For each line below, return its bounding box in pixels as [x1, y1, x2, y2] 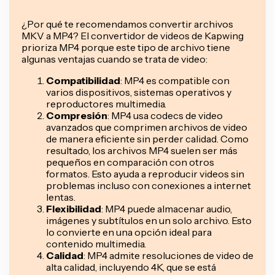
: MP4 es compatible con [120, 74, 230, 87]
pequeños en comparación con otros [46, 155, 214, 168]
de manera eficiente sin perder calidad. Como [46, 132, 249, 145]
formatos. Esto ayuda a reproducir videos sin [46, 167, 244, 180]
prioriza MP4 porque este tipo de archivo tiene [21, 41, 230, 53]
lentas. [46, 190, 76, 203]
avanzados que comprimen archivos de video [46, 120, 247, 133]
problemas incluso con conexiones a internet [46, 179, 251, 192]
